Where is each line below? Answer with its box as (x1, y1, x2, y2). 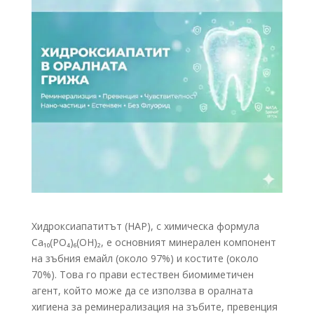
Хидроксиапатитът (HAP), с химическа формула (31, 219, 259, 233)
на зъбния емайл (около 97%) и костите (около (31, 252, 259, 266)
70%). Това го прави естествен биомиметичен (31, 268, 254, 282)
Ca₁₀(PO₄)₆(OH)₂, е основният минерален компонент (31, 235, 276, 250)
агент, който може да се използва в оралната (31, 284, 253, 298)
